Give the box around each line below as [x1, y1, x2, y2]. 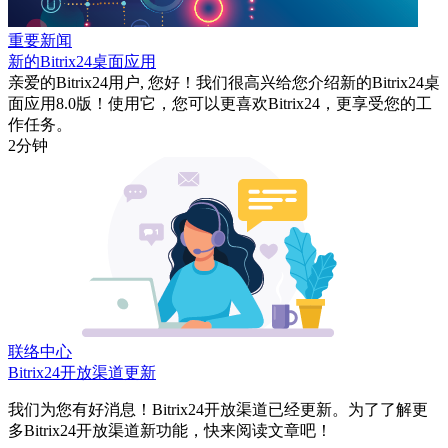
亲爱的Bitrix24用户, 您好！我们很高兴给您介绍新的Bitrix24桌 [8, 73, 440, 91]
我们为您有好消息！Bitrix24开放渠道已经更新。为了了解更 [8, 400, 428, 418]
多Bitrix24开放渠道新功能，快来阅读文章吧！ [8, 421, 332, 439]
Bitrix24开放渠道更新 [8, 363, 156, 381]
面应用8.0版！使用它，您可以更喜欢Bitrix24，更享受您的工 [8, 94, 432, 112]
